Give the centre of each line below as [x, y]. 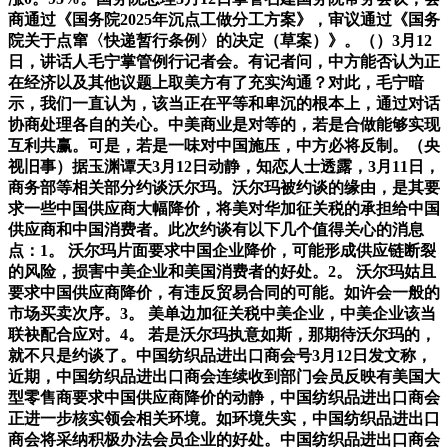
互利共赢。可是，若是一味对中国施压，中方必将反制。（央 [224, 146]
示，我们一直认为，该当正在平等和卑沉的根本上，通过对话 [224, 104]
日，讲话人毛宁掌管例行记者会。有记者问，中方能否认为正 [224, 62]
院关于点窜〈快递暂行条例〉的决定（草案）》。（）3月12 [220, 41]
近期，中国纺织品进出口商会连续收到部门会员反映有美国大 [224, 377]
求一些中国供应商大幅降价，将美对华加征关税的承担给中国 [224, 209]
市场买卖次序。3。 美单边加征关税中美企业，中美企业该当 [222, 314]
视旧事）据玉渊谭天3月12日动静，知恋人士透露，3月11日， [224, 167]
